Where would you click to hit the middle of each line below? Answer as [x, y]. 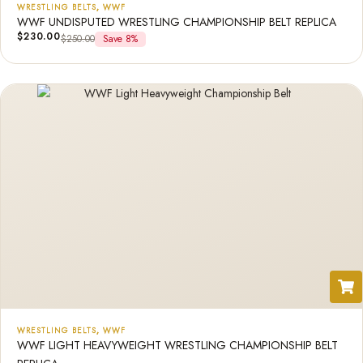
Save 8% [120, 39]
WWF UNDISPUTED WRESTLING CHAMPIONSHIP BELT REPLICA [177, 22]
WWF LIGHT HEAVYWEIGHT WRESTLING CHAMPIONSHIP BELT [177, 345]
